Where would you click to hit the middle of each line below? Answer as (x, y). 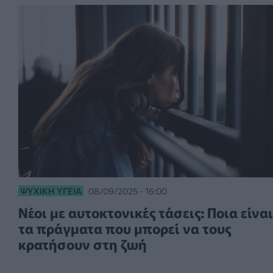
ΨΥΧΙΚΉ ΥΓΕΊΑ (51, 190)
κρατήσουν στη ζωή (83, 243)
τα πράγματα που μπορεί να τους (125, 228)
